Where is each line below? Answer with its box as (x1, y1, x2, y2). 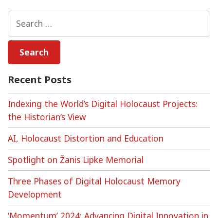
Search (7, 10, 34, 22)
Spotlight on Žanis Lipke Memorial (8, 153, 144, 165)
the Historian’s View (8, 110, 86, 123)
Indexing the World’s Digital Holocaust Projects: (8, 97, 198, 109)
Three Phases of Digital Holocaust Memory (8, 175, 181, 187)
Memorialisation (78, 18, 135, 29)
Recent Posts (8, 73, 72, 86)
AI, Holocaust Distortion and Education (8, 132, 163, 144)
